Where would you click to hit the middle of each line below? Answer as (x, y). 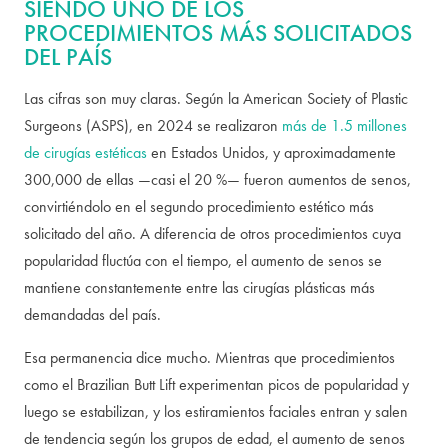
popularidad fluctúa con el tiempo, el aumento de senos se (203, 260)
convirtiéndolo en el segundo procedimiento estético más (199, 206)
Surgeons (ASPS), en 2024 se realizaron (153, 125)
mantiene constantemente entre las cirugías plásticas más (199, 287)
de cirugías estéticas (85, 152)
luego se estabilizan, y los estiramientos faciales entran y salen (216, 411)
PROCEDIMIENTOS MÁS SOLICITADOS (218, 32)
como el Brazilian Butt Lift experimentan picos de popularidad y (216, 384)
